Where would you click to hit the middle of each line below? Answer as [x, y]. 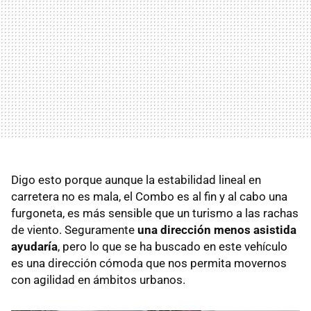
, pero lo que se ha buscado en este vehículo [173, 246]
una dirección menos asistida [217, 229]
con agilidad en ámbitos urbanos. [98, 279]
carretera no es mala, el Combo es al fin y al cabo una [149, 196]
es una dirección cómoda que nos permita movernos [149, 263]
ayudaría [34, 246]
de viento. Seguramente [74, 229]
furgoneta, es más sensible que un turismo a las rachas [155, 213]
